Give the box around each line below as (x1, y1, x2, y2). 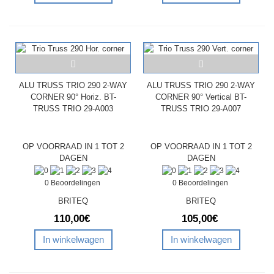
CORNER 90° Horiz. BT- (30, 92, 116, 102)
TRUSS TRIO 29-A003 (33, 103, 113, 113)
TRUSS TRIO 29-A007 (161, 103, 241, 113)
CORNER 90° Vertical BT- (155, 92, 246, 102)
